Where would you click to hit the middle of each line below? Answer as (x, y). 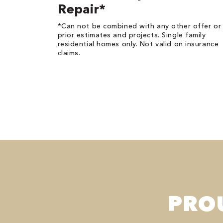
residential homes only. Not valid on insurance (138, 44)
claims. (69, 53)
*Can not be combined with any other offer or (139, 26)
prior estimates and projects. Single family (132, 35)
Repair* (81, 9)
